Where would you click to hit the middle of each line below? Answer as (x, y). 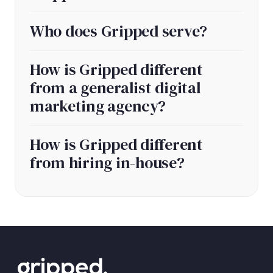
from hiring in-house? (107, 162)
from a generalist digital (115, 87)
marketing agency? (98, 106)
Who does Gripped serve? (119, 31)
